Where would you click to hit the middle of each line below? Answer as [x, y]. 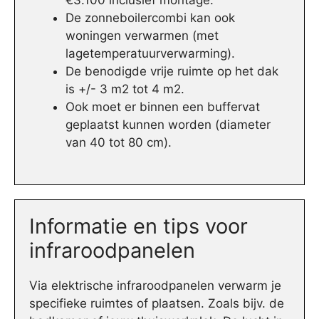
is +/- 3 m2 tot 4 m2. [125, 89]
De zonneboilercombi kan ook [150, 18]
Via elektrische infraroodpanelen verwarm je [155, 285]
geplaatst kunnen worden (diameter [168, 125]
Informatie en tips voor [138, 226]
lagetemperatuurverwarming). [150, 54]
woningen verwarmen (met [142, 36]
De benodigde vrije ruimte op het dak [172, 72]
